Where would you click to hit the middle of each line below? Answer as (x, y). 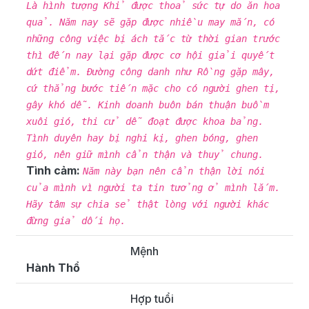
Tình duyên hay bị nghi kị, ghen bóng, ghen (142, 138)
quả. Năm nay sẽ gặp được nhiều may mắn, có (150, 22)
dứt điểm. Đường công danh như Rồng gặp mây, (150, 72)
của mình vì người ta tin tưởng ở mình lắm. (153, 188)
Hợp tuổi (152, 299)
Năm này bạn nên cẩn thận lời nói (174, 171)
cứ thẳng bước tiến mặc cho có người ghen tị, (153, 89)
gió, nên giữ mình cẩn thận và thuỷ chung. (145, 155)
